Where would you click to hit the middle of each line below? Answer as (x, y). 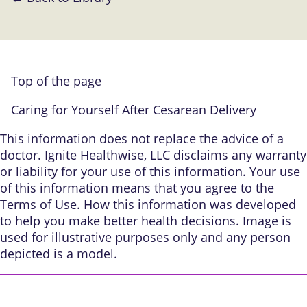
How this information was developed (190, 204)
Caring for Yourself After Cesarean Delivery (134, 109)
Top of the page (56, 81)
